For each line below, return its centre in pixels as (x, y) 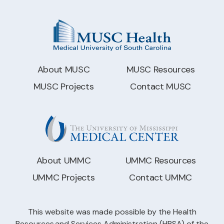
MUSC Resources (160, 69)
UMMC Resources (160, 160)
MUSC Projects (63, 87)
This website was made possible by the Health (112, 212)
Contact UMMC (160, 177)
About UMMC (63, 160)
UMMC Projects (63, 177)
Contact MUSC (160, 87)
